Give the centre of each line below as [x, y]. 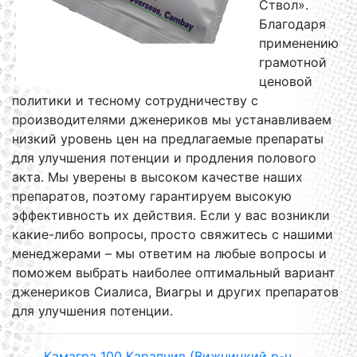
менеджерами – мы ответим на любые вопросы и [169, 253]
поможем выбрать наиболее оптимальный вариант [174, 273]
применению [299, 43]
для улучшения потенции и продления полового [164, 158]
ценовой [286, 81]
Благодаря [292, 24]
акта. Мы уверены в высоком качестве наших [157, 177]
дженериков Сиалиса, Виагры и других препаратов [175, 292]
